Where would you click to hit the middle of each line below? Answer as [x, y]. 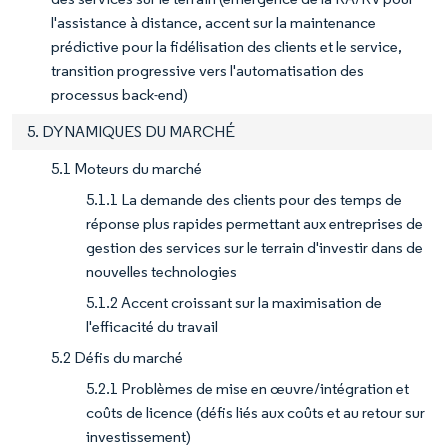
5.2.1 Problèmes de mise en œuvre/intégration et [247, 389]
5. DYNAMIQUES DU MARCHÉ [131, 132]
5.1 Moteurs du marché [126, 169]
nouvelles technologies [161, 272]
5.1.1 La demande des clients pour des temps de [244, 200]
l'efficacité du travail [152, 327]
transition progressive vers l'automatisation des [207, 71]
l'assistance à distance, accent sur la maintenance [213, 23]
